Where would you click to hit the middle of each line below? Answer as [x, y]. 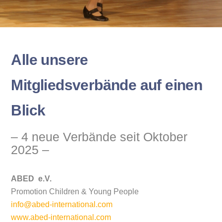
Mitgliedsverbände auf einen [107, 85]
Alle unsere [50, 60]
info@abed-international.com [62, 204]
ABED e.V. [31, 178]
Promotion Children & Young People [75, 191]
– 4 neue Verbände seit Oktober [99, 137]
